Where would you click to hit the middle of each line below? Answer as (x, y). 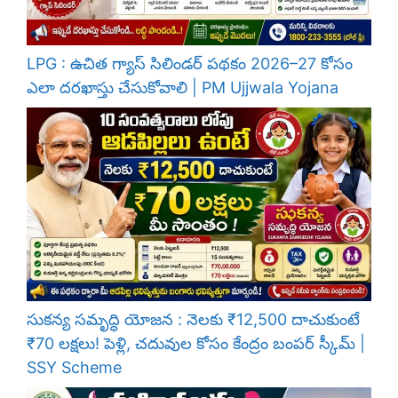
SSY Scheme (74, 368)
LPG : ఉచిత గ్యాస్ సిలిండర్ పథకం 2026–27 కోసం (190, 64)
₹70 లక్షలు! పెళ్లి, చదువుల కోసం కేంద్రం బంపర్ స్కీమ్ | (196, 344)
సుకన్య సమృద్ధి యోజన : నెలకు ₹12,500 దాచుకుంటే (193, 320)
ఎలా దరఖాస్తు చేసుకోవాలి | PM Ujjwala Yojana (183, 88)
